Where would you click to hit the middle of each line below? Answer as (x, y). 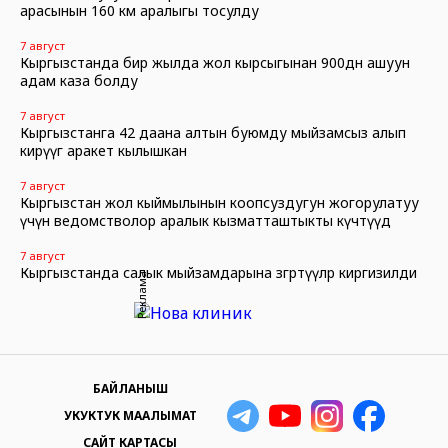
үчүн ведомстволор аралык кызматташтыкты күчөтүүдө (205, 220)
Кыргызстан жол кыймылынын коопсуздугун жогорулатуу (219, 202)
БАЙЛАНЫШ (130, 388)
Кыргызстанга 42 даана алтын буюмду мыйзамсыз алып (213, 132)
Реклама (141, 295)
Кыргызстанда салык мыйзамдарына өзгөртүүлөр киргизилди (218, 272)
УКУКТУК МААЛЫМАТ (130, 415)
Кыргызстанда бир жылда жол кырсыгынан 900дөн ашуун (215, 62)
